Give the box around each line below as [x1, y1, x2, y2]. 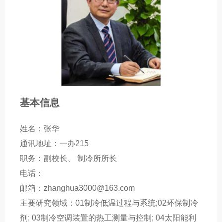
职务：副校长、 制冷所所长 [20, 154, 117, 163]
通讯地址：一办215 [20, 139, 89, 148]
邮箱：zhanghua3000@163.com [20, 183, 135, 192]
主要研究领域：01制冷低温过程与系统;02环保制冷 [20, 198, 198, 207]
